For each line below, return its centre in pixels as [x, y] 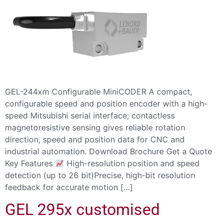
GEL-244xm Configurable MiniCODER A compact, [99, 91]
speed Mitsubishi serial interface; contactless [90, 115]
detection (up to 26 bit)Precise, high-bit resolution [100, 175]
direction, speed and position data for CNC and [95, 139]
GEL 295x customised [82, 210]
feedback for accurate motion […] [69, 187]
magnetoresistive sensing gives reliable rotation [95, 127]
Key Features [30, 163]
